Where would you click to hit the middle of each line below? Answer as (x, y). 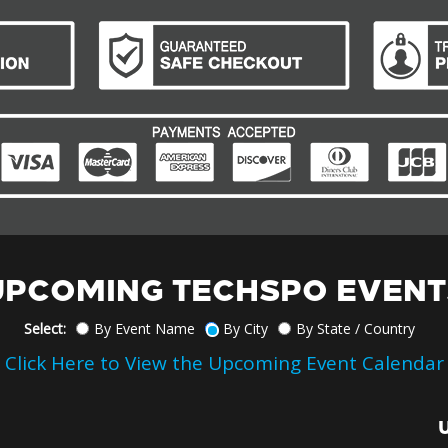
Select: (44, 328)
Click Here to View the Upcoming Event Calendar (224, 363)
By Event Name (144, 328)
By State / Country (355, 328)
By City (245, 328)
